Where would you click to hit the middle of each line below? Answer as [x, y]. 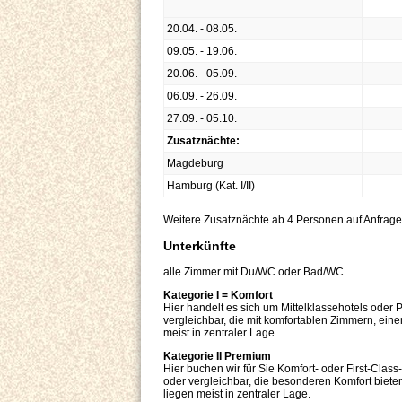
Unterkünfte [200, 246]
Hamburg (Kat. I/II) [211, 186]
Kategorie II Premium [217, 357]
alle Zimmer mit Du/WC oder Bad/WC [253, 272]
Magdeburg [195, 164]
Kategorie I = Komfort [218, 296]
